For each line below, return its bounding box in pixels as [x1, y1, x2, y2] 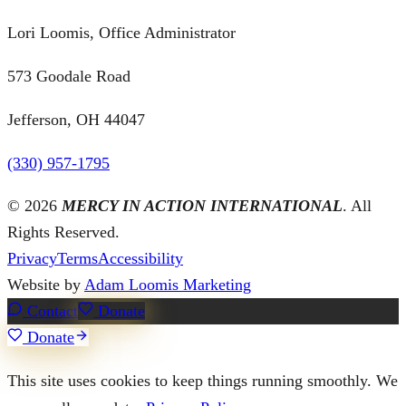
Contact [23, 301, 78, 320]
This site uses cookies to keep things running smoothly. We [7, 371, 398, 390]
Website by [7, 275, 81, 294]
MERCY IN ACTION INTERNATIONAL [62, 196, 343, 215]
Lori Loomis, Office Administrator [7, 23, 236, 42]
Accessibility [98, 248, 183, 267]
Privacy [7, 248, 57, 267]
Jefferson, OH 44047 [7, 110, 145, 129]
